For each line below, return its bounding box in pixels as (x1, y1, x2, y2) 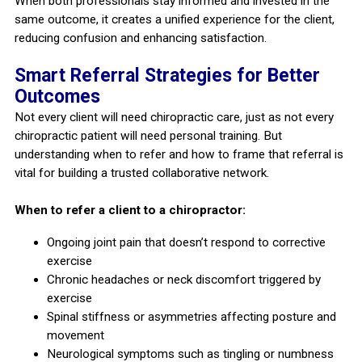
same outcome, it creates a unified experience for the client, (14, 12, 335, 27)
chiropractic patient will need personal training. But (14, 128, 282, 144)
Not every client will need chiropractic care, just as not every (14, 110, 334, 125)
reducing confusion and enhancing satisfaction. (14, 31, 267, 46)
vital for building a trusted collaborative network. (14, 166, 269, 181)
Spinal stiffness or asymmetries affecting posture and (46, 309, 336, 325)
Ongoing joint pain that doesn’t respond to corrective (46, 235, 326, 250)
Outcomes (14, 86, 100, 108)
